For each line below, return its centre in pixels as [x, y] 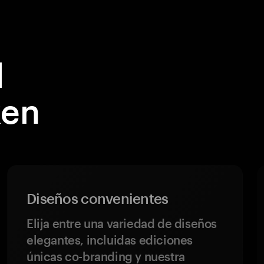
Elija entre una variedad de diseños [122, 223]
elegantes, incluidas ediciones [110, 240]
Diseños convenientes [98, 198]
